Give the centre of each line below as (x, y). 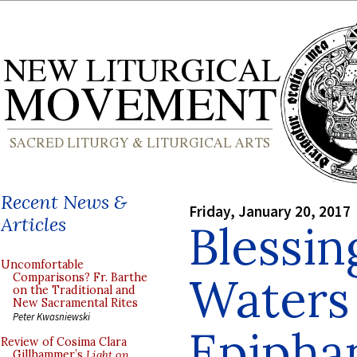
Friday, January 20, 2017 (270, 211)
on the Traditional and (74, 290)
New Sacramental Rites (75, 303)
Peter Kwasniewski (51, 316)
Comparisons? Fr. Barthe (80, 277)
